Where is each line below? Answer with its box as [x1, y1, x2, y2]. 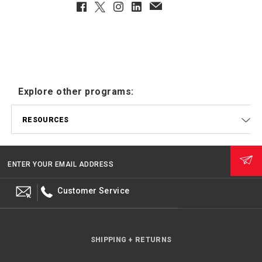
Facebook [76, 1, 116, 11]
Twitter [94, 1, 122, 11]
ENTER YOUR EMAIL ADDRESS [8, 160, 113, 168]
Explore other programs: [18, 85, 134, 97]
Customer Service [57, 185, 130, 195]
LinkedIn [131, 1, 166, 11]
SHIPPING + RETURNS [90, 235, 172, 244]
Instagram [113, 1, 155, 11]
